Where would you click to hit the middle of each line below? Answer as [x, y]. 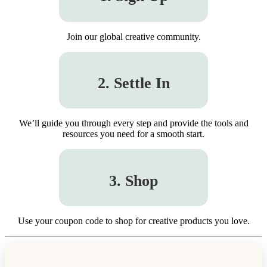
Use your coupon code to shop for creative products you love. [133, 221]
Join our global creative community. [133, 36]
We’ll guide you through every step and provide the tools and [133, 123]
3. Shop [133, 181]
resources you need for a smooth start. [133, 134]
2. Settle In [133, 83]
